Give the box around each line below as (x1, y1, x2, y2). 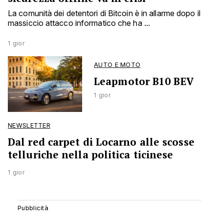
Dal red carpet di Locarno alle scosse (8, 135, 195, 149)
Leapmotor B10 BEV (94, 74, 194, 88)
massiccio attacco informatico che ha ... (8, 18, 151, 28)
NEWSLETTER (8, 122, 50, 129)
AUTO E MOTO (94, 61, 141, 68)
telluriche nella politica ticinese (8, 148, 174, 161)
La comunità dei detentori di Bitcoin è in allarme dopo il (8, 8, 200, 18)
